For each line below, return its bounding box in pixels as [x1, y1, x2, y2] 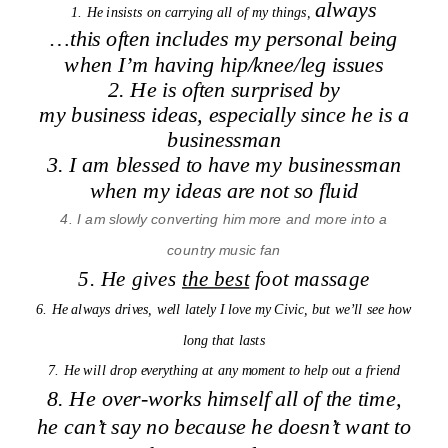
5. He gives [78, 267, 182, 290]
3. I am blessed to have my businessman [46, 152, 402, 177]
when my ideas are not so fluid [89, 177, 359, 202]
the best [182, 267, 250, 290]
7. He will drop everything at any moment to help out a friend [48, 362, 400, 378]
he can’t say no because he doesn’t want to [37, 414, 411, 439]
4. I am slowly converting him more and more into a [60, 211, 388, 227]
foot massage [249, 267, 370, 290]
